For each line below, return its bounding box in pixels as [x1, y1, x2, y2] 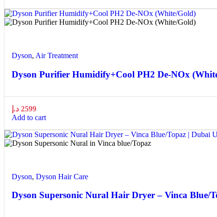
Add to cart [12, 113, 46, 122]
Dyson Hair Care [36, 172, 88, 181]
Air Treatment [35, 51, 78, 60]
